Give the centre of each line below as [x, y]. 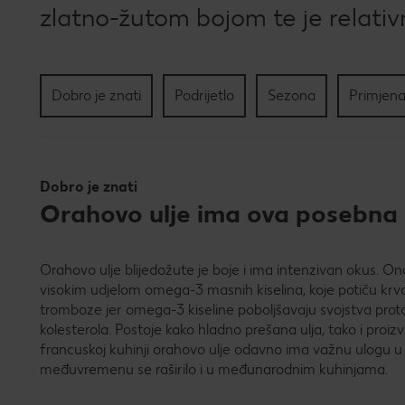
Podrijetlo [204, 95]
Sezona [292, 95]
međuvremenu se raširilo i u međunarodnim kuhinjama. [214, 369]
